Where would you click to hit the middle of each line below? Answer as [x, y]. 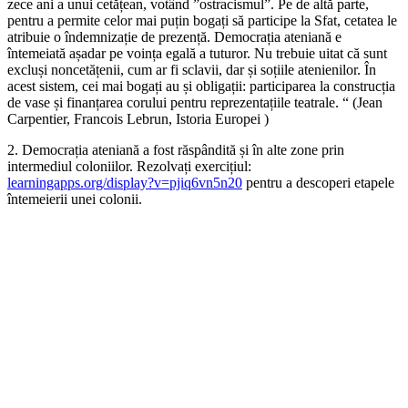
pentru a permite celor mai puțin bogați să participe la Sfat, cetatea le [202, 21]
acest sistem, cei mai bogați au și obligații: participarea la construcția [201, 87]
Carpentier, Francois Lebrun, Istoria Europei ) [138, 119]
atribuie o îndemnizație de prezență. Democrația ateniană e [174, 37]
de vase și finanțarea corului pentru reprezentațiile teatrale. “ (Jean [195, 103]
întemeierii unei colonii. [75, 199]
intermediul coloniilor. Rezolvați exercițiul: [129, 167]
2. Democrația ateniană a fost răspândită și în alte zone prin [176, 150]
